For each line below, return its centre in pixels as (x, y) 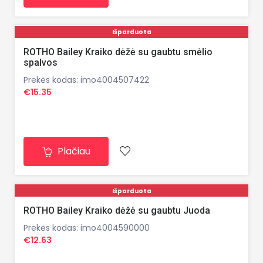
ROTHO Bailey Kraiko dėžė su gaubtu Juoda (117, 210)
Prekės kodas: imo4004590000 (87, 227)
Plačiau (73, 151)
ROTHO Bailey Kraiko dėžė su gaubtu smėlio (118, 52)
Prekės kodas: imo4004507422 (86, 80)
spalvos (41, 62)
